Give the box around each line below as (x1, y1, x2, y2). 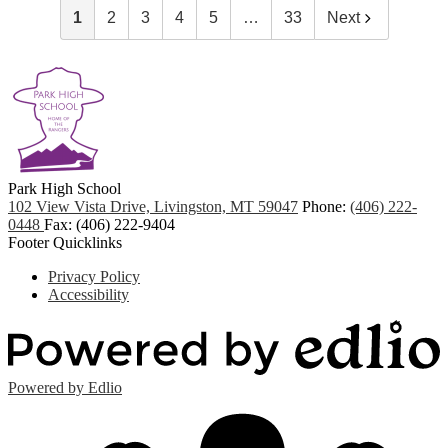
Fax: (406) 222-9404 (44, 216, 175, 234)
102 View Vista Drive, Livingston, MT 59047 (8, 198, 298, 216)
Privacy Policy (48, 268, 140, 286)
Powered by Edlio (8, 379, 122, 397)
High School (41, 180, 121, 198)
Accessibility (48, 286, 129, 304)
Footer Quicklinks (8, 234, 122, 252)
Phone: (302, 198, 350, 216)
